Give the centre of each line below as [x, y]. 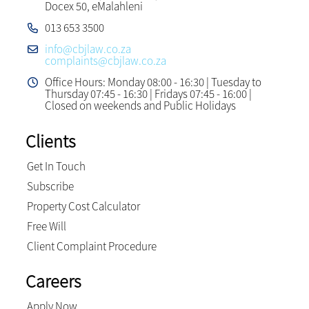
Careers [53, 281]
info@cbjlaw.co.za [88, 49]
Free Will [46, 226]
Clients [50, 141]
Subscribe [50, 186]
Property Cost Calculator [83, 206]
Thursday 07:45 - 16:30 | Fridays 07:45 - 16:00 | [148, 93]
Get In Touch [56, 166]
